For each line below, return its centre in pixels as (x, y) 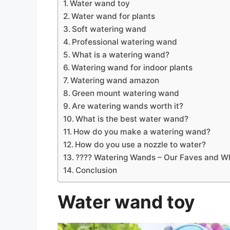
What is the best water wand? (132, 119)
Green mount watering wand (126, 93)
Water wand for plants (113, 16)
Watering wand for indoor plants (132, 67)
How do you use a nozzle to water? (141, 144)
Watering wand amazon (115, 80)
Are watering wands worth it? (128, 106)
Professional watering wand (125, 42)
